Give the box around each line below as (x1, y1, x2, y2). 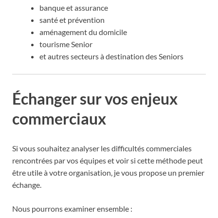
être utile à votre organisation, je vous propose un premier (12, 168, 204, 178)
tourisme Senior (39, 39, 92, 49)
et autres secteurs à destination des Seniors (39, 51, 183, 61)
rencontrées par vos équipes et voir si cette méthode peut (12, 156, 203, 165)
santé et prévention (39, 15, 105, 24)
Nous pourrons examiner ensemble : (12, 204, 132, 214)
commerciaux (12, 109, 106, 128)
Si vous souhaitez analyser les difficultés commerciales (12, 144, 192, 153)
